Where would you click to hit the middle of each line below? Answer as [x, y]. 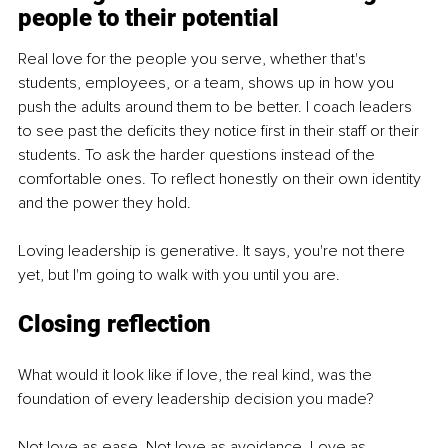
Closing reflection [114, 323]
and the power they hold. [104, 202]
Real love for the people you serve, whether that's [194, 58]
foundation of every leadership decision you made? [196, 398]
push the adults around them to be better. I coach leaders [217, 106]
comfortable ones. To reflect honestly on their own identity [221, 178]
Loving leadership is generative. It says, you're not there [213, 250]
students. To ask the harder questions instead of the [198, 154]
